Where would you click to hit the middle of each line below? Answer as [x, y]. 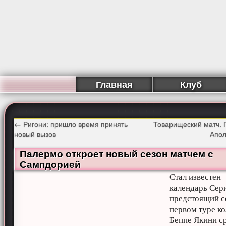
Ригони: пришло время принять [75, 123]
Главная [114, 84]
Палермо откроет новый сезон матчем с [117, 153]
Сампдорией [50, 164]
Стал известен [195, 176]
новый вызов [35, 133]
